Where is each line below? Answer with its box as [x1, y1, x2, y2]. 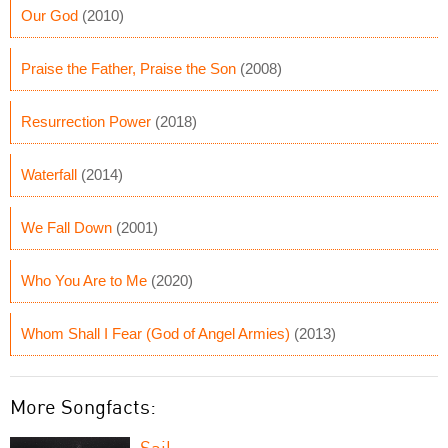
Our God [21, 7, 78, 24]
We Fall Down [21, 219, 112, 236]
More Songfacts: [10, 394, 156, 419]
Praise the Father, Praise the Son [21, 60, 236, 77]
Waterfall [21, 166, 77, 183]
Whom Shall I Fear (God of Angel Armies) [21, 325, 290, 342]
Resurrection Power [21, 113, 151, 130]
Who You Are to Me [21, 272, 147, 289]
